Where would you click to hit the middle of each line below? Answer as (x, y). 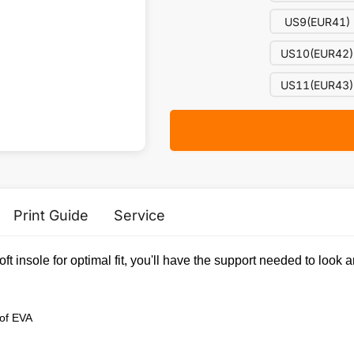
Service (139, 215)
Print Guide (51, 215)
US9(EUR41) (317, 22)
